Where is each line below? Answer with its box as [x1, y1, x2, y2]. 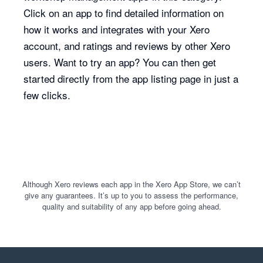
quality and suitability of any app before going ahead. [42, 201, 221, 212]
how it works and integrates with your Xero [23, 22, 210, 36]
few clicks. [23, 87, 71, 102]
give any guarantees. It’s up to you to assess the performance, [25, 190, 238, 201]
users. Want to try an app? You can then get [23, 55, 217, 69]
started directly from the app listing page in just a [23, 71, 239, 86]
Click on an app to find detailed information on [23, 5, 224, 20]
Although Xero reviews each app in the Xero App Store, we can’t [22, 178, 241, 190]
